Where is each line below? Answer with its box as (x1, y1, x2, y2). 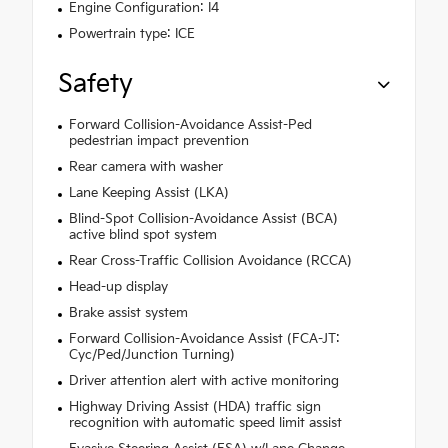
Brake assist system (68, 304, 188, 321)
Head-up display (68, 278, 168, 295)
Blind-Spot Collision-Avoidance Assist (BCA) (68, 210, 338, 227)
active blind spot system (68, 226, 217, 243)
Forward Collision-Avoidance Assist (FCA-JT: (68, 330, 340, 347)
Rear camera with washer (68, 158, 223, 175)
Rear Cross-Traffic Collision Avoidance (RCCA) (68, 252, 352, 269)
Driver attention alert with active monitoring (68, 372, 339, 389)
